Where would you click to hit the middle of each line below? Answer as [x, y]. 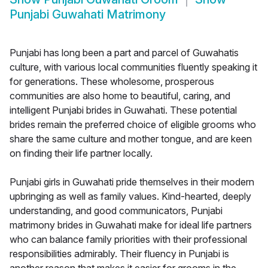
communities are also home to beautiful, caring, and [120, 96]
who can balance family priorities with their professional [128, 240]
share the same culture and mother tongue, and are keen [131, 139]
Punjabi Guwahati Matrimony [88, 15]
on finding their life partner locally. [81, 153]
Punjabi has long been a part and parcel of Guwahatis [124, 53]
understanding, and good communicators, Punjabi [116, 211]
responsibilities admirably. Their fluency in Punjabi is [119, 254]
